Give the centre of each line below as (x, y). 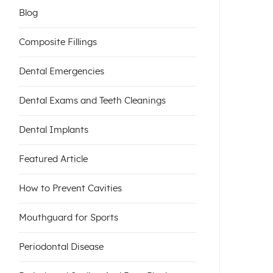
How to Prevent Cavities (70, 188)
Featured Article (53, 159)
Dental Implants (54, 130)
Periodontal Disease (61, 247)
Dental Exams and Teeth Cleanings (92, 101)
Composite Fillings (58, 42)
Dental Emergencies (62, 71)
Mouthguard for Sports (69, 218)
